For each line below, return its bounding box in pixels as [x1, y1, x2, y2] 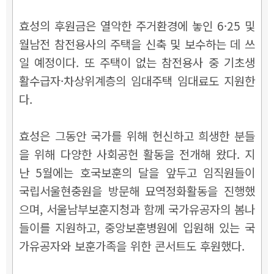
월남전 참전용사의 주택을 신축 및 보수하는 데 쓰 [19, 35, 255, 53]
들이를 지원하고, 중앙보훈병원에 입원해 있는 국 [19, 219, 255, 236]
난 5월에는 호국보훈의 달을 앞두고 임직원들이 [19, 164, 255, 181]
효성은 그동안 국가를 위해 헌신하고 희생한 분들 [19, 127, 255, 144]
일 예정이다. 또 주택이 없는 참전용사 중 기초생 [19, 54, 255, 71]
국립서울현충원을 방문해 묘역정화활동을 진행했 [19, 182, 255, 199]
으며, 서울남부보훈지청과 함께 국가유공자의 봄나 [19, 201, 255, 218]
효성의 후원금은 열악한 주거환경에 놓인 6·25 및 [19, 17, 255, 34]
